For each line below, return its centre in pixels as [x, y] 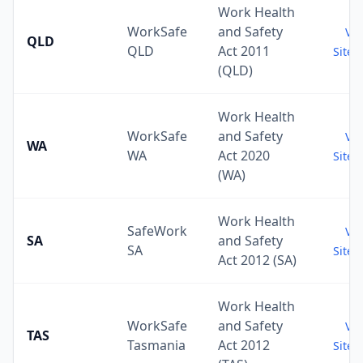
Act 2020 [244, 156]
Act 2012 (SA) [257, 260]
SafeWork [157, 231]
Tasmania [156, 345]
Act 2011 [244, 51]
